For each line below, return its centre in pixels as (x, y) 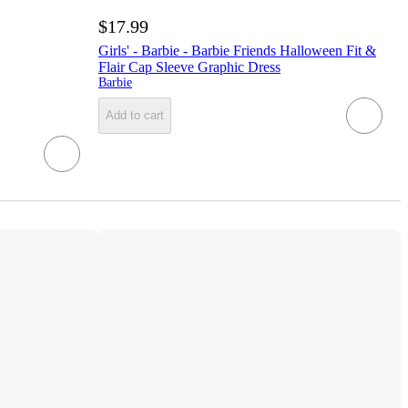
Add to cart (135, 116)
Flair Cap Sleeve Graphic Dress (189, 66)
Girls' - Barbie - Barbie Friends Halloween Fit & (237, 50)
